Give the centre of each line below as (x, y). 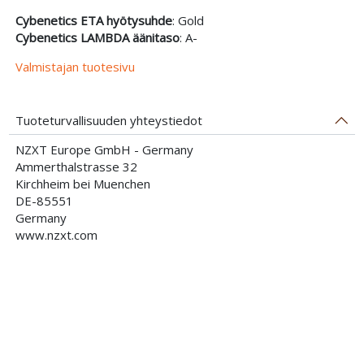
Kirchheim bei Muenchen (82, 183)
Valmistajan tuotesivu (75, 66)
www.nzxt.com (56, 234)
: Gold (188, 20)
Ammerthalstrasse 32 (76, 166)
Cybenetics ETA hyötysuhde (93, 20)
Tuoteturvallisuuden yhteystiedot (108, 120)
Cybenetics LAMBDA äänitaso (97, 37)
